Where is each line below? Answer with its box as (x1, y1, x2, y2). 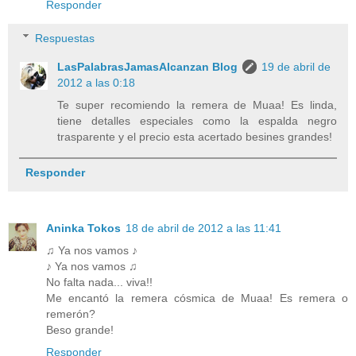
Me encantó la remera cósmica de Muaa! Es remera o (46, 291, 348, 304)
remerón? (46, 307, 95, 320)
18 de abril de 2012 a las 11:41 (126, 221, 281, 234)
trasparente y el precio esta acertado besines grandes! (57, 130, 333, 143)
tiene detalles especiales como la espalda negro (57, 114, 337, 127)
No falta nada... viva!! (46, 275, 153, 288)
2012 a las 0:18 (57, 75, 136, 89)
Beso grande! (46, 323, 114, 336)
